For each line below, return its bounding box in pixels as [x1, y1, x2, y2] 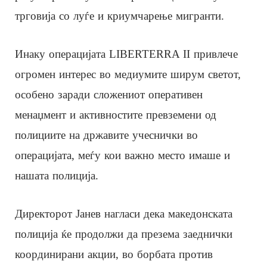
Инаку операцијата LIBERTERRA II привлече [15, 47, 238, 60]
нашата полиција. [15, 169, 98, 182]
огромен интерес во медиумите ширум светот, [15, 67, 241, 80]
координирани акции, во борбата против [15, 247, 213, 260]
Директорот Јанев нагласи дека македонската [15, 207, 232, 220]
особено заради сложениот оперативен [15, 88, 203, 101]
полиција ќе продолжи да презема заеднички [15, 227, 232, 240]
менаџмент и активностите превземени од [15, 108, 216, 121]
